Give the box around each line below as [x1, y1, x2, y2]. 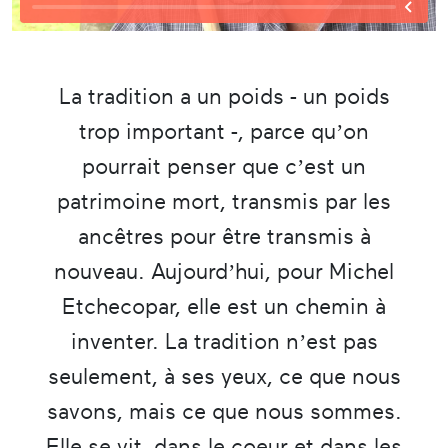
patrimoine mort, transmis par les [57, 188, 391, 214]
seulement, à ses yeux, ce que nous [47, 363, 401, 389]
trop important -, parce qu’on [79, 118, 369, 144]
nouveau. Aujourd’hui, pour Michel [54, 258, 394, 284]
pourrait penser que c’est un [82, 153, 366, 179]
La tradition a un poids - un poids [58, 83, 390, 109]
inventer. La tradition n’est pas [70, 328, 378, 354]
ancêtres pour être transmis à [77, 223, 371, 249]
